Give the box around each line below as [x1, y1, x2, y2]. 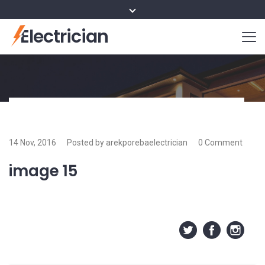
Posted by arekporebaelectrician [67, 138, 188, 148]
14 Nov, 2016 [9, 138, 56, 148]
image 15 [9, 160, 77, 182]
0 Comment [198, 138, 243, 148]
